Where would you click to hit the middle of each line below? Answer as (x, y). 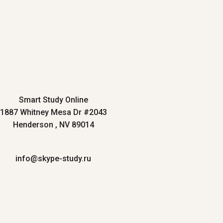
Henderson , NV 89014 (53, 125)
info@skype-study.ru (53, 159)
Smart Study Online (53, 100)
